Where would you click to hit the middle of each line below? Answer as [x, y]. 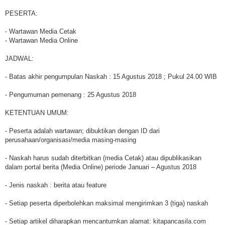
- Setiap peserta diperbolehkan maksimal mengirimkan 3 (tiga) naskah [106, 203]
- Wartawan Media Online [41, 41]
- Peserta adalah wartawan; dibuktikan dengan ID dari [82, 131]
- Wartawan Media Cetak [41, 32]
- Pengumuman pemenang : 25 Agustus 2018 [71, 95]
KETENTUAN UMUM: [37, 113]
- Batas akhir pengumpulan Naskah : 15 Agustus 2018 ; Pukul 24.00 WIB [111, 77]
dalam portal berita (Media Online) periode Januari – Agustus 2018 [101, 167]
